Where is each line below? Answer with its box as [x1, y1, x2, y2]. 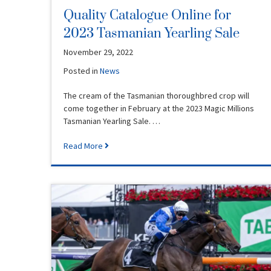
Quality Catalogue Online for [64, 7, 231, 24]
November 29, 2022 [64, 46, 133, 57]
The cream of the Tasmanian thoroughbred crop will [64, 90, 249, 101]
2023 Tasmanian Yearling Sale [64, 25, 240, 42]
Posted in [64, 65, 100, 76]
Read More [64, 140, 105, 151]
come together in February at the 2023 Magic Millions [64, 102, 254, 114]
